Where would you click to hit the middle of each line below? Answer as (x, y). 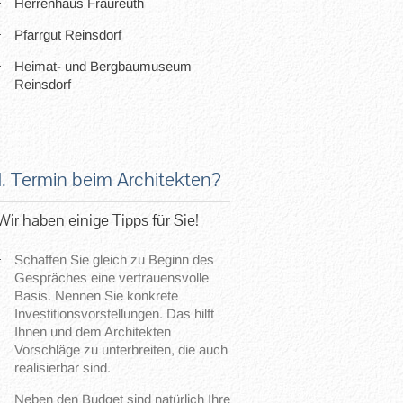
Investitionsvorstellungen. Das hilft (114, 313)
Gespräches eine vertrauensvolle (112, 278)
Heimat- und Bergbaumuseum (103, 66)
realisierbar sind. (63, 367)
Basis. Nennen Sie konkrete (96, 296)
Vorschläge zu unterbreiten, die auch (121, 349)
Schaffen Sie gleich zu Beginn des (114, 260)
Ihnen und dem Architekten (93, 331)
